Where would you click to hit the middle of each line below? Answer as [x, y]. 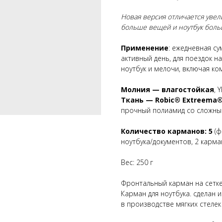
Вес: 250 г [137, 162]
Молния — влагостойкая [167, 89]
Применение [145, 48]
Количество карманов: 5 [167, 131]
